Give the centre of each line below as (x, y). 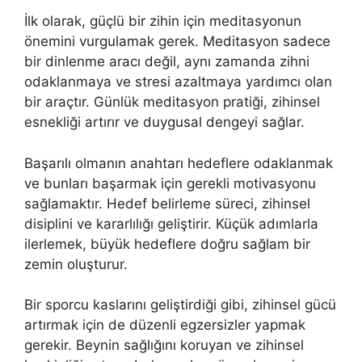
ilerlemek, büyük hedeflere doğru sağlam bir (167, 244)
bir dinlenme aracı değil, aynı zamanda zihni (167, 62)
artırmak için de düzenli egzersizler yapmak (165, 325)
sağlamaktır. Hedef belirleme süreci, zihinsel (167, 203)
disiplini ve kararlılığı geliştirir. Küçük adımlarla (171, 223)
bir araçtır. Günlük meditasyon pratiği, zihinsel (172, 102)
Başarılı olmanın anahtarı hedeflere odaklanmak (179, 163)
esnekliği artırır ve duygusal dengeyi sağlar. (164, 122)
